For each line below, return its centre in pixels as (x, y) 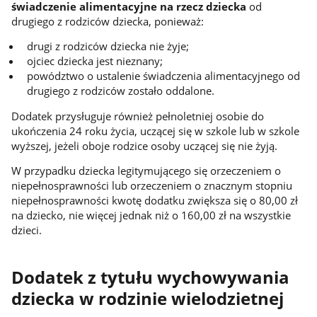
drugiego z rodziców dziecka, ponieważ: (107, 21)
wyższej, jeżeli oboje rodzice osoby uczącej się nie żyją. (144, 145)
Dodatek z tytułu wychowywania (150, 277)
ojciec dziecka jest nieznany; (94, 61)
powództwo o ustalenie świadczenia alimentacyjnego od (163, 76)
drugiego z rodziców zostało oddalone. (120, 91)
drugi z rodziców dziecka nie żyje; (108, 46)
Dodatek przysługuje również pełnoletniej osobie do (137, 116)
